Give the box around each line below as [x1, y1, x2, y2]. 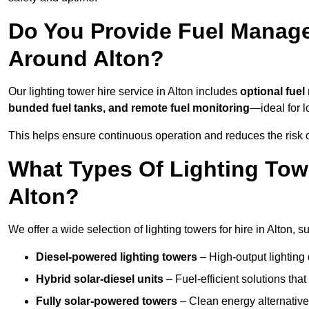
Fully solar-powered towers [36, 295, 177, 308]
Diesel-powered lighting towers [36, 251, 197, 263]
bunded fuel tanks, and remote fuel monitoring [8, 102, 250, 114]
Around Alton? [8, 46, 164, 72]
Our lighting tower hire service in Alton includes [8, 86, 240, 98]
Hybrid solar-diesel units [36, 273, 163, 286]
